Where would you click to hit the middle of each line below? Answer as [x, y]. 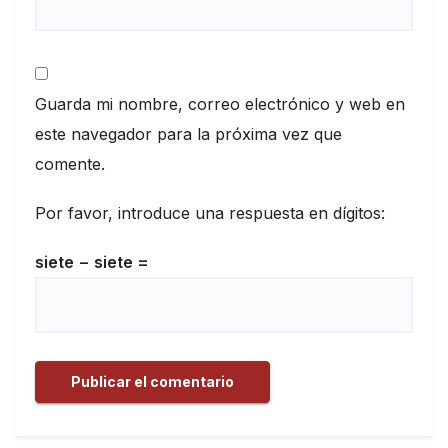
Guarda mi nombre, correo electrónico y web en [220, 104]
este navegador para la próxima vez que [188, 134]
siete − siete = [92, 262]
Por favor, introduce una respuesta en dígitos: [210, 213]
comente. [70, 164]
